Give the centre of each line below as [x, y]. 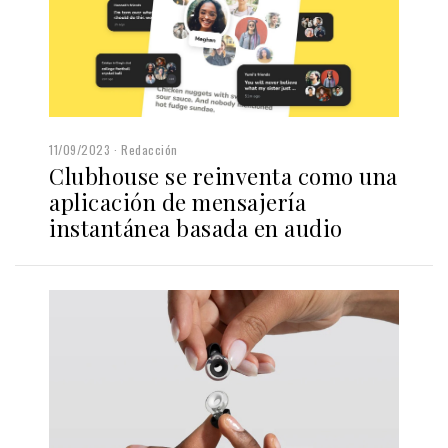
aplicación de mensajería [177, 202]
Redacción [149, 150]
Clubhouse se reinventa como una [223, 176]
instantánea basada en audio [196, 228]
